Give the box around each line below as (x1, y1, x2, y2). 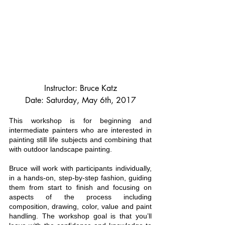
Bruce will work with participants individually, (9, 164, 152, 173)
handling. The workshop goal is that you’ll (9, 212, 152, 220)
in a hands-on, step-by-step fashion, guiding (9, 174, 152, 182)
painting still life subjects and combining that (9, 136, 152, 144)
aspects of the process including (9, 193, 152, 201)
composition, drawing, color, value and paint (9, 202, 152, 211)
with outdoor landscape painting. (9, 145, 112, 154)
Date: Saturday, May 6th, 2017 (25, 95, 136, 106)
